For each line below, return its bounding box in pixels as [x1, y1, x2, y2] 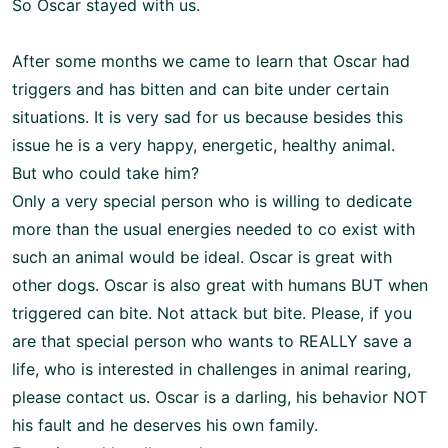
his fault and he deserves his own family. [12, 415, 318, 436]
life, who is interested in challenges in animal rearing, [12, 359, 411, 380]
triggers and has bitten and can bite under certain [12, 79, 389, 100]
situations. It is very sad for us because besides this [12, 107, 403, 128]
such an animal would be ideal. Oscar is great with [12, 247, 392, 268]
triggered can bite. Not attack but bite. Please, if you [12, 303, 412, 324]
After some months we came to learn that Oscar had [12, 51, 410, 72]
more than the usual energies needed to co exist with [12, 219, 415, 240]
